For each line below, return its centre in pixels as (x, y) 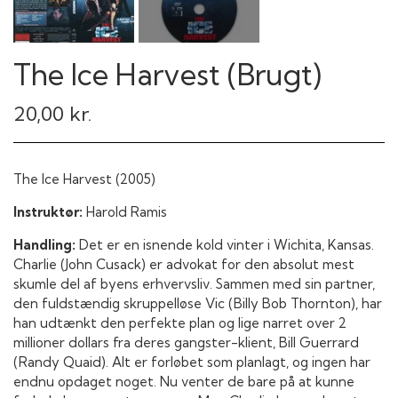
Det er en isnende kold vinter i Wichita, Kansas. (227, 244)
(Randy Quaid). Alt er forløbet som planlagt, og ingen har (192, 362)
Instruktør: (48, 211)
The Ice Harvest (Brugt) (167, 75)
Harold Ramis (125, 211)
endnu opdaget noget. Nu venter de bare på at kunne (184, 381)
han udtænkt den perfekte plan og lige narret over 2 (180, 322)
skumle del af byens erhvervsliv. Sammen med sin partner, (194, 283)
